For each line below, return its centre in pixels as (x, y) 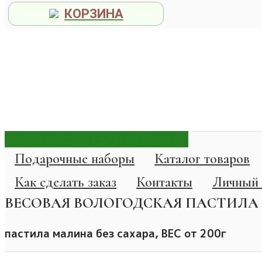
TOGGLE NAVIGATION (96, 139)
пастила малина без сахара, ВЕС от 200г (116, 234)
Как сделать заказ (65, 182)
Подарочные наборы (75, 159)
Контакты (164, 182)
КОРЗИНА (94, 14)
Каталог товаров (202, 159)
